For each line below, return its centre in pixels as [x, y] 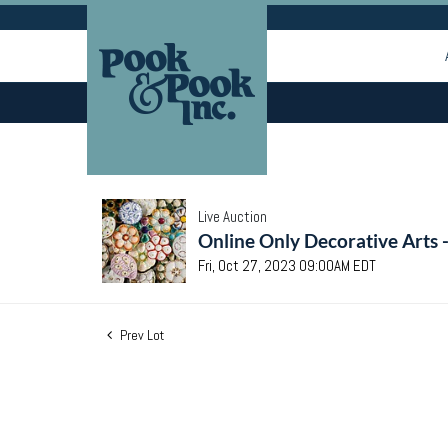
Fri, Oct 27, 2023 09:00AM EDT [287, 265]
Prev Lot [140, 335]
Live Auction [232, 216]
